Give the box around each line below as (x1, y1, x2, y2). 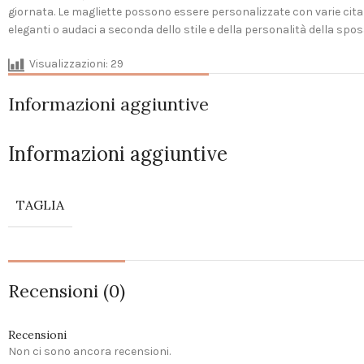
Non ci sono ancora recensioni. (8, 344, 171, 359)
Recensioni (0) (8, 279, 125, 303)
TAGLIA (16, 197, 64, 214)
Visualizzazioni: (29, 57, 108, 71)
